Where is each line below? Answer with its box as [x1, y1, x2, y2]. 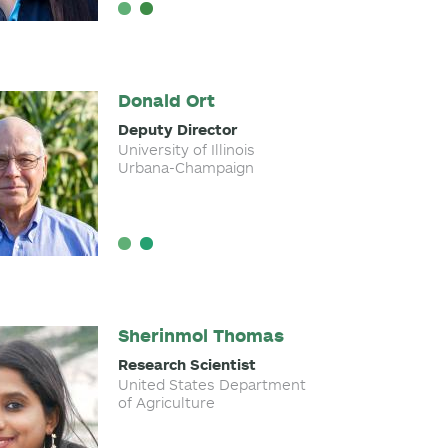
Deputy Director [117, 120, 237, 139]
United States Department [117, 375, 306, 394]
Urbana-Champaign [117, 158, 254, 177]
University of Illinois [117, 140, 255, 159]
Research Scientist [117, 355, 256, 374]
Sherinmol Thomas [117, 324, 284, 347]
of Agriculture [117, 393, 215, 412]
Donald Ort [117, 89, 215, 112]
